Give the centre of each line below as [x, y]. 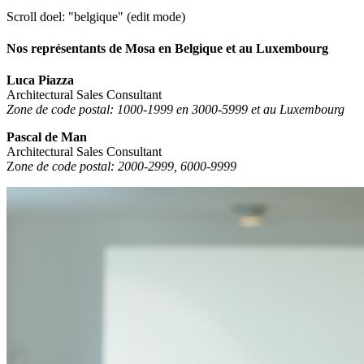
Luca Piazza [40, 80]
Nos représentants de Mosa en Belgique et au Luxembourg [167, 49]
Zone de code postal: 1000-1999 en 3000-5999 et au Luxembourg [175, 110]
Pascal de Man [47, 137]
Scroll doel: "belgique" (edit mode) [96, 16]
